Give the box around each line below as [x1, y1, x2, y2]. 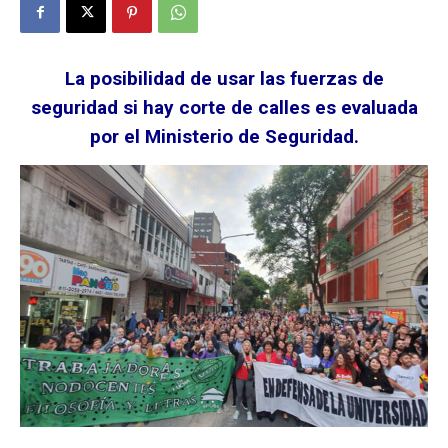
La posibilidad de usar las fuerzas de [64, 66, 384, 90]
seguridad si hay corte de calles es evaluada [30, 95, 418, 119]
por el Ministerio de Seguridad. [89, 124, 359, 148]
